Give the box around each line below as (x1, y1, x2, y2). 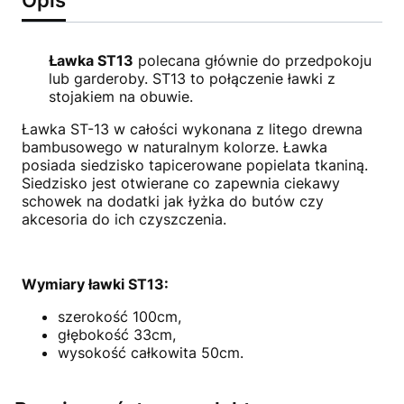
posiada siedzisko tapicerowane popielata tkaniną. (22, 155, 368, 174)
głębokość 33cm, (58, 325, 176, 344)
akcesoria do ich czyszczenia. (22, 209, 226, 228)
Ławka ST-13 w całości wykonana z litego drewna (22, 119, 363, 138)
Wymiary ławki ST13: (22, 274, 169, 293)
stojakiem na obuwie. (49, 87, 193, 106)
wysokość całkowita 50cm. (58, 343, 243, 362)
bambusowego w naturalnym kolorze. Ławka (22, 137, 327, 156)
